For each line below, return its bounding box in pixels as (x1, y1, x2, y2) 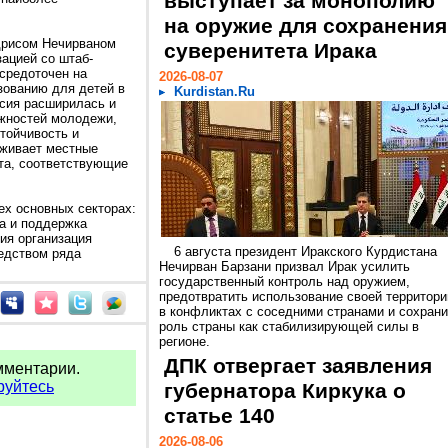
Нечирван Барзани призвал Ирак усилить (159, 259, 410, 274)
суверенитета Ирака (164, 39, 377, 63)
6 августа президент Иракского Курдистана (174, 244, 437, 259)
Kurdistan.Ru (174, 84, 255, 99)
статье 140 (164, 404, 275, 428)
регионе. (159, 334, 210, 349)
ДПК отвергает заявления (164, 354, 432, 378)
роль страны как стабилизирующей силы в (159, 319, 419, 334)
